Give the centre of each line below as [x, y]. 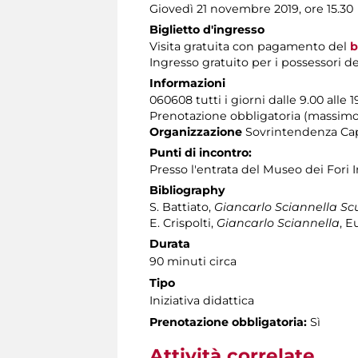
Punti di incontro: [201, 152]
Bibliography [187, 190]
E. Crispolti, [183, 223]
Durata [170, 243]
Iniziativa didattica [202, 300]
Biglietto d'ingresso [207, 29]
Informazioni [187, 83]
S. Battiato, [182, 207]
